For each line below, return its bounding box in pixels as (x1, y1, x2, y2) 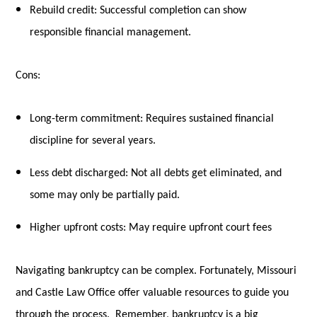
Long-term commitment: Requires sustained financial (30, 113, 275, 125)
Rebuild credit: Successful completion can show (30, 4, 247, 16)
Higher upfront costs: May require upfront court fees (30, 221, 272, 234)
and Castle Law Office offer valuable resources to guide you (16, 287, 289, 299)
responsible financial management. (30, 26, 192, 38)
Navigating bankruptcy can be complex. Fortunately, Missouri (16, 265, 297, 277)
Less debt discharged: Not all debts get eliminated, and (30, 167, 282, 179)
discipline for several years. (30, 134, 156, 146)
